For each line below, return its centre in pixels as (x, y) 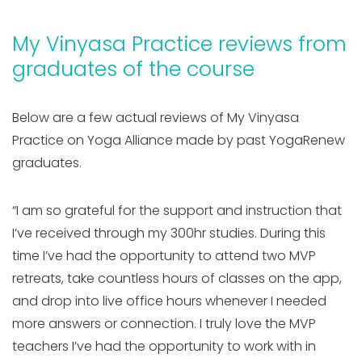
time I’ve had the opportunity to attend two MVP (164, 255)
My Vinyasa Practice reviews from (179, 44)
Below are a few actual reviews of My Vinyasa (156, 117)
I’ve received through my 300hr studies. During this (169, 233)
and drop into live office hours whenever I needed (169, 301)
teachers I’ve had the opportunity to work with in (164, 346)
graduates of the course (133, 69)
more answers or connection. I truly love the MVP (164, 323)
